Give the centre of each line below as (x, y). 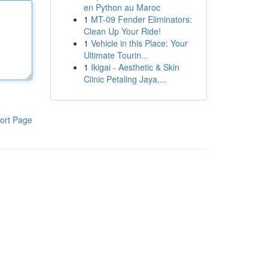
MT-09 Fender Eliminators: (141, 19)
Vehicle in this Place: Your (139, 43)
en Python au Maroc (122, 7)
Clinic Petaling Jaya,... (125, 79)
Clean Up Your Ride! (122, 31)
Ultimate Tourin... (116, 55)
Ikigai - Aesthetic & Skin (135, 67)
